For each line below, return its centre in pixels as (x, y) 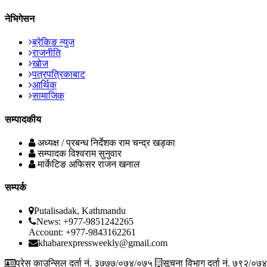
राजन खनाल (119, 164)
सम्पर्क (15, 188)
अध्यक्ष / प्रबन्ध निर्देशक (77, 142)
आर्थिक (44, 85)
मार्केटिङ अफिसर (66, 164)
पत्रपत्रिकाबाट (59, 74)
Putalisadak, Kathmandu (80, 211)
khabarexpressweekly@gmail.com (103, 243)
